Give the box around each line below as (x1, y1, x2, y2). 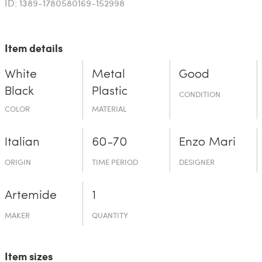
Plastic (91, 85, 127, 98)
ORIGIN (4, 157, 31, 168)
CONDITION (179, 89, 221, 100)
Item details (4, 40, 63, 56)
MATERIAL (91, 104, 126, 115)
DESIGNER (179, 157, 215, 168)
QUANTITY (91, 210, 128, 221)
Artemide (4, 189, 57, 202)
